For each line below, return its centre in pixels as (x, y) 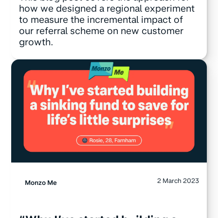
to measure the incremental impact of (101, 20)
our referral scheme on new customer (101, 31)
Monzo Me (41, 182)
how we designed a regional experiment (107, 9)
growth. (36, 42)
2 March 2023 (178, 180)
